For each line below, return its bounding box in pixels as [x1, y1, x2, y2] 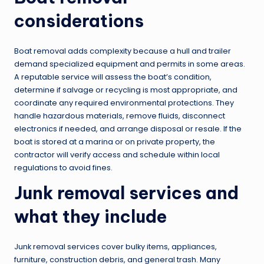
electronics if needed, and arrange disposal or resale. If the [14, 124, 242, 134]
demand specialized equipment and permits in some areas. [14, 59, 245, 70]
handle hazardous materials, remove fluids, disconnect [14, 111, 225, 121]
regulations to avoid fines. [14, 163, 113, 173]
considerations [14, 10, 144, 32]
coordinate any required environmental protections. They [14, 98, 234, 108]
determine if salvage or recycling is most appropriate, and [14, 85, 237, 95]
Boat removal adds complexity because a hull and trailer [14, 46, 231, 57]
